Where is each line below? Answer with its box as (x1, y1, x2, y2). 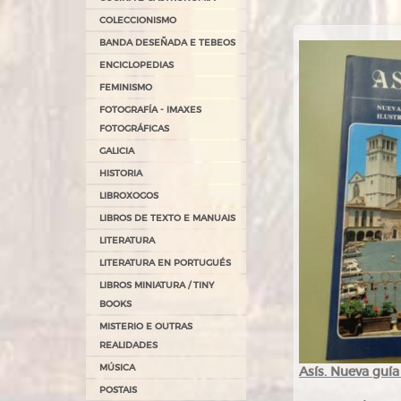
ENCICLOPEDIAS (99, 59, 174, 71)
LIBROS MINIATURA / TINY (99, 279, 214, 291)
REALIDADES (99, 339, 158, 351)
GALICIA (99, 145, 134, 157)
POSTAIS (99, 384, 137, 396)
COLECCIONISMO (99, 14, 176, 26)
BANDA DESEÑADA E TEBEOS (99, 37, 235, 48)
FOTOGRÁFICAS (99, 123, 169, 134)
